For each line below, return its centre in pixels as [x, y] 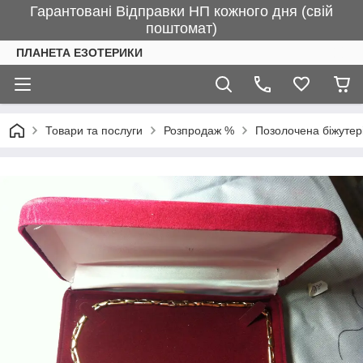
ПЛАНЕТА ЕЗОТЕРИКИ [79, 53]
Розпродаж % [199, 130]
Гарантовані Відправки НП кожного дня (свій [181, 11]
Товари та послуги [94, 130]
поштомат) [181, 28]
